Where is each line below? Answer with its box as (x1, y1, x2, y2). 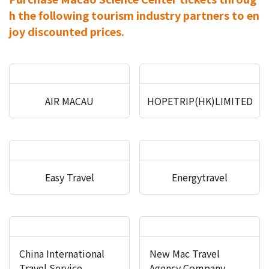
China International (19, 246, 104, 261)
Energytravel (172, 170, 228, 184)
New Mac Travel (150, 246, 220, 261)
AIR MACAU (45, 94, 94, 108)
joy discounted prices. (9, 23, 124, 39)
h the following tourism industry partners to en (9, 7, 259, 23)
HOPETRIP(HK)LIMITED (147, 94, 253, 108)
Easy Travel (44, 170, 94, 184)
